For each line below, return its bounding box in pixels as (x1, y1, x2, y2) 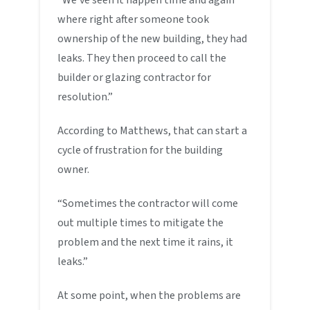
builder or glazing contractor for (57, 69, 212, 85)
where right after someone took (57, 11, 210, 27)
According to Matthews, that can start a (57, 122, 248, 138)
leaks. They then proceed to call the (57, 50, 227, 66)
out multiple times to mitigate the (57, 215, 224, 230)
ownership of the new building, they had (57, 30, 248, 46)
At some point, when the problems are (57, 287, 241, 303)
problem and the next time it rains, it (57, 234, 234, 250)
